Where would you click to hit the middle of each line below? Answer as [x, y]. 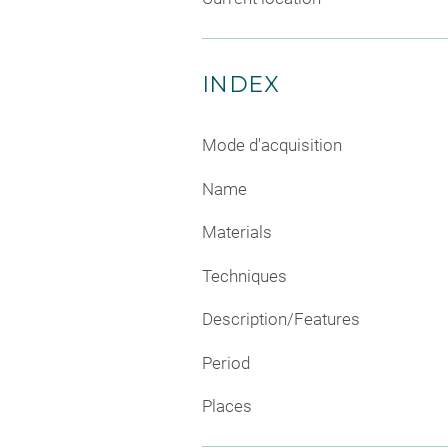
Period [226, 362]
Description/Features [281, 319]
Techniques [244, 275]
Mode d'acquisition [272, 145]
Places [227, 406]
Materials [237, 232]
